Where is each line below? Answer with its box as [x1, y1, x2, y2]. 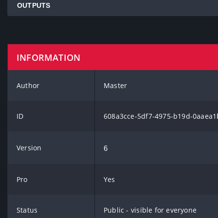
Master [104, 81, 127, 90]
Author [17, 81, 40, 90]
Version [17, 143, 42, 152]
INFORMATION [17, 51, 81, 63]
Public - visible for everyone [104, 205, 197, 215]
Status [17, 205, 38, 215]
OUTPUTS [17, 1, 51, 9]
